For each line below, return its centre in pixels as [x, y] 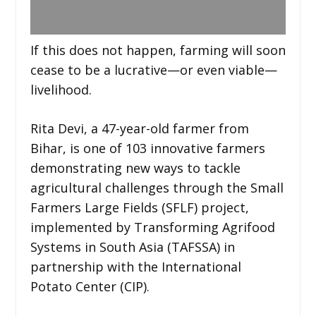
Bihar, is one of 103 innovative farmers [147, 148]
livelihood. [61, 89]
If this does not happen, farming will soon [158, 50]
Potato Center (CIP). [90, 286]
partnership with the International [135, 266]
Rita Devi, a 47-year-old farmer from [139, 128]
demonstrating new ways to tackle [135, 168]
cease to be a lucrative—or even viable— [153, 69]
